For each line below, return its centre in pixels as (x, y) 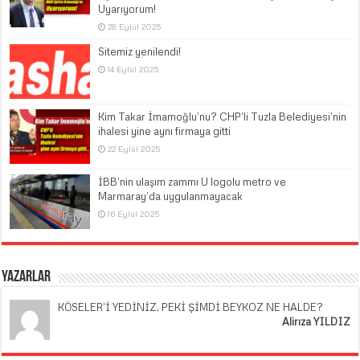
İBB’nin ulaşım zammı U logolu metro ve (192, 182)
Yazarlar (27, 278)
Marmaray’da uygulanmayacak (171, 196)
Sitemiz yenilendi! (140, 51)
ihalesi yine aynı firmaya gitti (165, 131)
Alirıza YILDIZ (316, 322)
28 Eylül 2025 (135, 26)
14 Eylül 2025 (133, 69)
